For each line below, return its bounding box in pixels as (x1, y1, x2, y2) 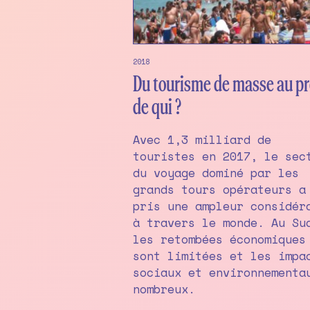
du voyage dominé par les (133, 164, 299, 182)
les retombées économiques (133, 230, 306, 248)
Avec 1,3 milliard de (133, 131, 271, 149)
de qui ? (133, 97, 181, 119)
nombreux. (133, 280, 195, 298)
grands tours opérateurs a (133, 181, 306, 199)
